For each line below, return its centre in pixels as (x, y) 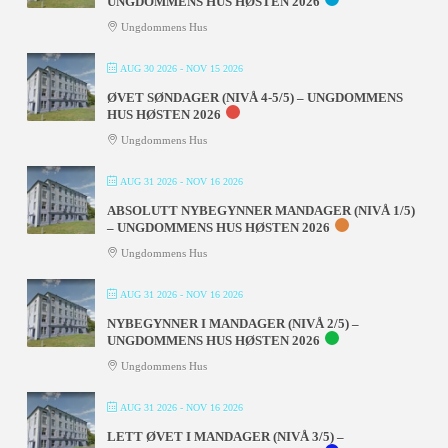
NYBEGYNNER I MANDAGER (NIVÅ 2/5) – (232, 323)
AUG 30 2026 (148, 68)
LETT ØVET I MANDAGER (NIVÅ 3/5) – (225, 436)
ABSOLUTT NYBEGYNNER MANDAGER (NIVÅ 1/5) (260, 210)
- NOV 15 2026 (209, 68)
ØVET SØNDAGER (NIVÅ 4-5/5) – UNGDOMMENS (254, 97)
